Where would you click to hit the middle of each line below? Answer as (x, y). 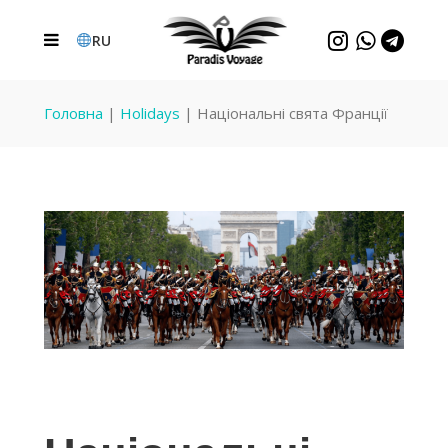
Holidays (150, 113)
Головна (73, 113)
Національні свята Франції (292, 113)
